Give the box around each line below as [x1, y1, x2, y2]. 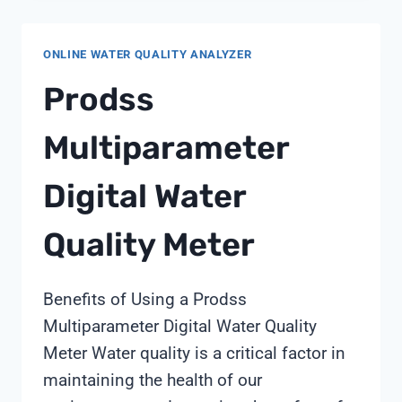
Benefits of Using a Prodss [43, 289, 247, 310]
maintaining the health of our [43, 370, 262, 391]
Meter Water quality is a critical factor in [43, 343, 345, 364]
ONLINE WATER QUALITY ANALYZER [43, 47, 252, 61]
